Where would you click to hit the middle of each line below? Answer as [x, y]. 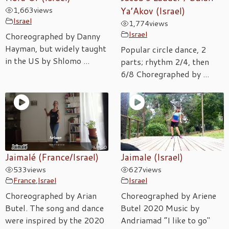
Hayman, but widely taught [56, 49]
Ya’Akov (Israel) [153, 11]
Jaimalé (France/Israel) [52, 157]
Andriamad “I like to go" [165, 220]
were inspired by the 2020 [55, 220]
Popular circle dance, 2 [163, 50]
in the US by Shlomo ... [47, 61]
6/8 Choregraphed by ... [165, 74]
